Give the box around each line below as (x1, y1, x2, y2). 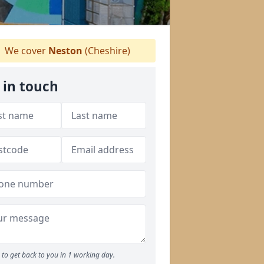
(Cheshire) (82, 44, 130, 57)
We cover (2, 44, 48, 57)
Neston (48, 44, 82, 57)
